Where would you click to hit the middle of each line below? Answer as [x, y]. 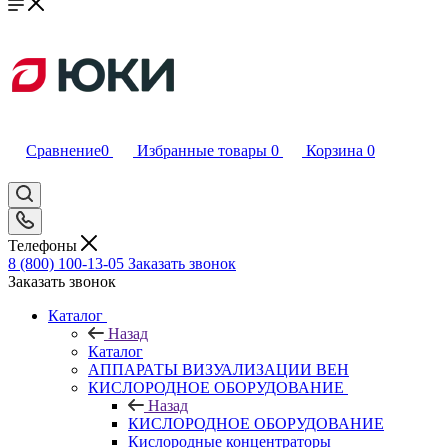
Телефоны [44, 245]
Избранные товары [202, 150]
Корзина [334, 150]
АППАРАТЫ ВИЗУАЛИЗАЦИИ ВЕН [218, 369]
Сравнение [63, 150]
